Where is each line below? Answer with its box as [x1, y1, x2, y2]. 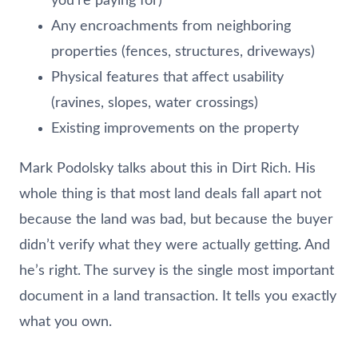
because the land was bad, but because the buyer [19, 212, 333, 227]
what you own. [19, 314, 112, 329]
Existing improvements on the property [51, 121, 299, 136]
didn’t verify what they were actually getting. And [19, 237, 330, 253]
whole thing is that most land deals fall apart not [19, 186, 321, 201]
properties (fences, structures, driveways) [51, 44, 315, 59]
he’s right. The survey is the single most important [19, 263, 334, 278]
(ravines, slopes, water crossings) [51, 95, 258, 110]
